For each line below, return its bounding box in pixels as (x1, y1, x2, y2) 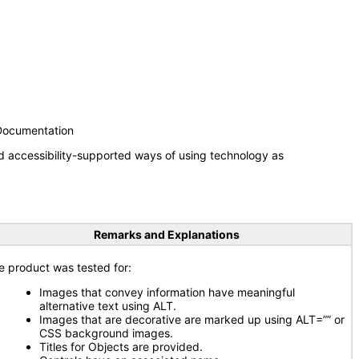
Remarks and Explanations (93, 228, 240, 241)
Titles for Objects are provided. (39, 340, 203, 353)
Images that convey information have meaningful (39, 285, 295, 299)
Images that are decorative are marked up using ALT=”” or (39, 313, 345, 326)
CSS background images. (39, 326, 173, 340)
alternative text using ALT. (39, 299, 176, 313)
